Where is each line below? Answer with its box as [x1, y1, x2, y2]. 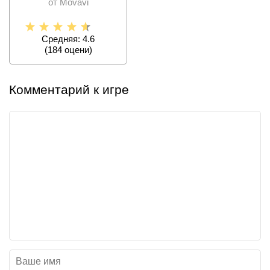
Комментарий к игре [9, 83, 129, 97]
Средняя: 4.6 [42, 34, 95, 45]
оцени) [61, 45, 92, 55]
